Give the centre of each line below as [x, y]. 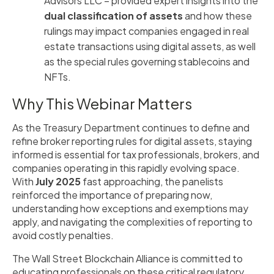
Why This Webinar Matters [102, 103]
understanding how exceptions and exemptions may [130, 208]
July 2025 [58, 181]
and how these [217, 15]
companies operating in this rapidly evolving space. [126, 168]
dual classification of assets [113, 15]
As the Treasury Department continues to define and [131, 127]
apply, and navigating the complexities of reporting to [132, 221]
